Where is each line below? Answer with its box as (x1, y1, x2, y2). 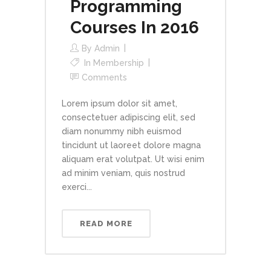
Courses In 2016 (70, 17, 199, 38)
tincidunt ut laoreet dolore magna (62, 140, 201, 150)
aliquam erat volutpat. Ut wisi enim (62, 154, 204, 164)
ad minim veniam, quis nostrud (62, 168, 185, 178)
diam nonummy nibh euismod (62, 126, 181, 136)
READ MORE (80, 218, 132, 228)
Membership (93, 57, 144, 68)
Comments (82, 72, 127, 82)
